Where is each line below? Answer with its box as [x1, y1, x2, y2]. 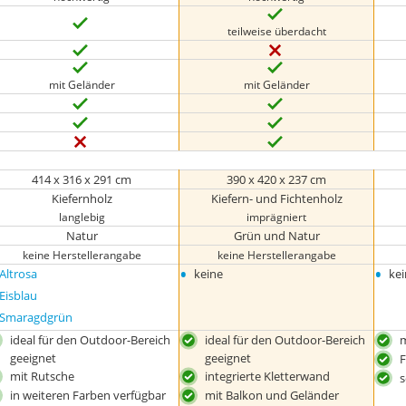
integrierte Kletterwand [205, 368, 331, 384]
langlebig [58, 209, 105, 224]
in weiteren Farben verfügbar [10, 386, 167, 403]
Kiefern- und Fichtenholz [210, 190, 343, 207]
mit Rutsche [10, 368, 75, 384]
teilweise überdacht [227, 24, 326, 38]
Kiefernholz [51, 190, 112, 207]
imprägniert [246, 209, 307, 224]
